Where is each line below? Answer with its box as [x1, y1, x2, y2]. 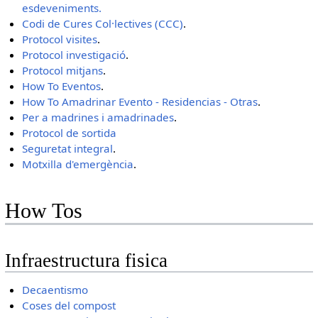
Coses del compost [22, 298, 116, 313]
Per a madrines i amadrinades [22, 110, 175, 125]
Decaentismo [22, 283, 89, 297]
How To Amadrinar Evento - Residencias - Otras [22, 94, 258, 109]
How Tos [4, 199, 82, 224]
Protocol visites [22, 32, 98, 47]
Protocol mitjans [22, 63, 104, 78]
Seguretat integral [22, 141, 114, 156]
